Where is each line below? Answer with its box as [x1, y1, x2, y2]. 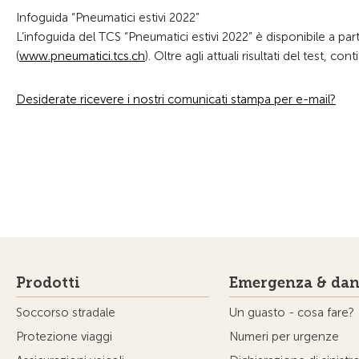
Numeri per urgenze [228, 329, 339, 344]
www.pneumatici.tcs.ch [19, 49, 145, 63]
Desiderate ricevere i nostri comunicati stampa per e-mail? [16, 92, 336, 107]
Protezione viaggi [16, 329, 112, 344]
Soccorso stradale [16, 305, 115, 320]
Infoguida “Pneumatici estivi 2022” [16, 10, 200, 25]
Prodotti [16, 274, 80, 292]
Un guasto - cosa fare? [228, 305, 354, 320]
